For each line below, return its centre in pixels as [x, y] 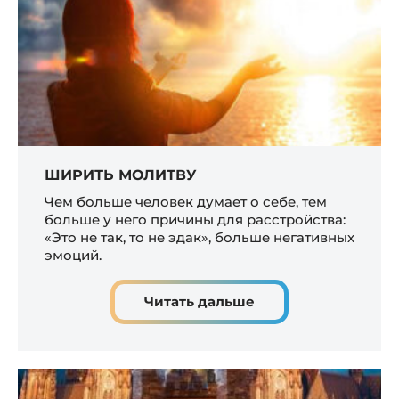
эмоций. [73, 256]
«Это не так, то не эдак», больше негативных [199, 238]
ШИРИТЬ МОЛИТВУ [121, 175]
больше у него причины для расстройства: [195, 220]
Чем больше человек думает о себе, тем [186, 202]
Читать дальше [199, 302]
